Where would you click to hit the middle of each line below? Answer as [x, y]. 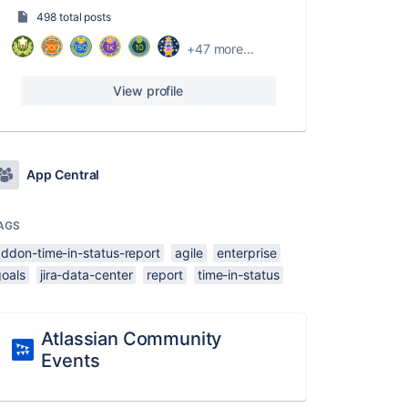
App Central [63, 174]
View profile [148, 91]
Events [71, 361]
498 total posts [74, 17]
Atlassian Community [132, 339]
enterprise [247, 253]
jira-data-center [86, 275]
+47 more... [220, 48]
